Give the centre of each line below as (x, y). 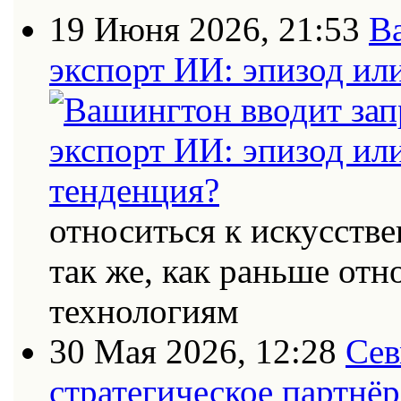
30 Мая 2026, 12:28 (193, 351)
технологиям (144, 311)
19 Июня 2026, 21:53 (205, 29)
